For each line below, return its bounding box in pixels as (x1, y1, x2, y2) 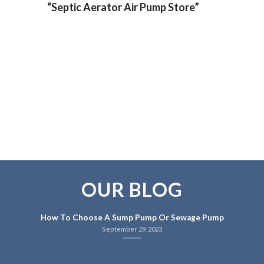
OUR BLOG (81, 177, 183, 201)
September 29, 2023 (102, 225, 162, 233)
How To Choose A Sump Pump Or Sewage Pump (40, 213, 224, 223)
